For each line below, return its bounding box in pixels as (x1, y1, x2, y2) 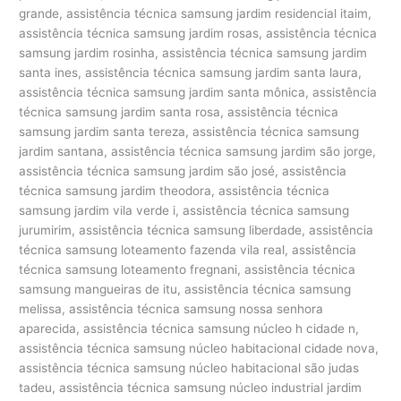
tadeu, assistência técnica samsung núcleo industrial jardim (19, 380, 363, 395)
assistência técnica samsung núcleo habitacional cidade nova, (19, 340, 380, 355)
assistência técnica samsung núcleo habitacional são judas (19, 360, 360, 375)
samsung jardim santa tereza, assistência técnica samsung (19, 124, 360, 139)
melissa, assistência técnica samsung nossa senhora (19, 301, 324, 316)
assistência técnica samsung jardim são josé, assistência (19, 163, 347, 178)
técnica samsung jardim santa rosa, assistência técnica (19, 104, 339, 119)
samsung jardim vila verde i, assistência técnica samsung (19, 202, 350, 218)
